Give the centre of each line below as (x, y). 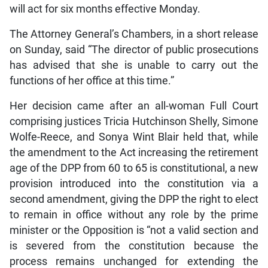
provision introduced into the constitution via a (134, 184)
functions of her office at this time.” (92, 81)
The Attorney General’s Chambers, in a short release (134, 34)
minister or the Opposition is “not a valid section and (134, 231)
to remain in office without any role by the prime (134, 215)
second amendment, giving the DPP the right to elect (134, 200)
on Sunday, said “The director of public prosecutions (134, 50)
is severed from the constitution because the (134, 246)
